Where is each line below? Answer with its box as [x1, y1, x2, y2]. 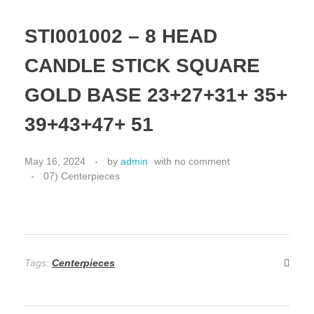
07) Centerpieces [43, 170, 120, 182]
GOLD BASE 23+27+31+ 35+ [25, 84, 287, 106]
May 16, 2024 [25, 155, 86, 167]
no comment [175, 155, 230, 167]
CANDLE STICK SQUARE [25, 55, 260, 76]
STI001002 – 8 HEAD [25, 25, 217, 47]
